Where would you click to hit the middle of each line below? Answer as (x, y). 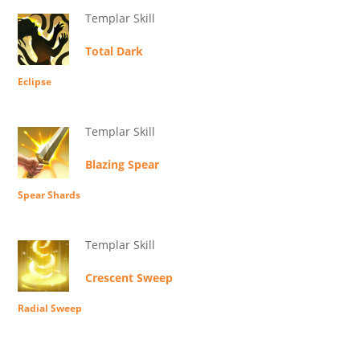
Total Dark (114, 51)
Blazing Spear (122, 164)
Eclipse (35, 82)
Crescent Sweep (129, 278)
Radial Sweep (50, 308)
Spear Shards (49, 195)
